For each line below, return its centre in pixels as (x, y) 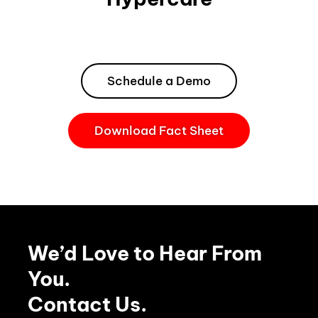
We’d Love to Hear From (145, 253)
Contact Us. (88, 304)
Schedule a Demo (159, 81)
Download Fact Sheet (159, 130)
